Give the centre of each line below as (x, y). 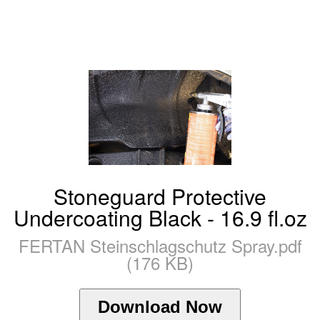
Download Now (160, 307)
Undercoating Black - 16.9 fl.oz (160, 218)
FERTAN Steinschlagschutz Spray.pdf (160, 246)
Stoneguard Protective (160, 196)
